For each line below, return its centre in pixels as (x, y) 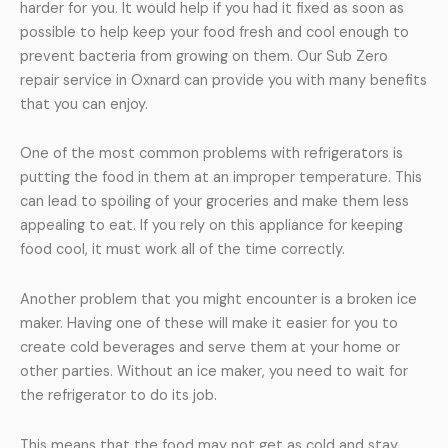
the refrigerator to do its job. (118, 395)
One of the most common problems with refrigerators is (211, 154)
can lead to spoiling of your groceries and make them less (214, 202)
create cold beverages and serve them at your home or (210, 347)
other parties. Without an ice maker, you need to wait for (214, 371)
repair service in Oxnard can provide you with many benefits (223, 80)
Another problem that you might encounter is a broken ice (218, 299)
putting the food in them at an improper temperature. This (221, 178)
